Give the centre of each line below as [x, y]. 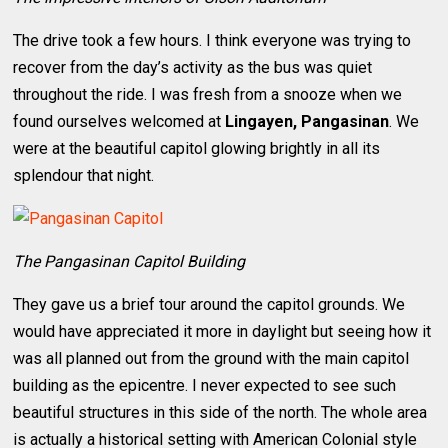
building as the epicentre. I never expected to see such [205, 385]
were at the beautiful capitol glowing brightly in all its [197, 148]
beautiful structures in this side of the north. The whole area [220, 412]
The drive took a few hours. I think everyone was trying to [212, 40]
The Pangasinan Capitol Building [129, 261]
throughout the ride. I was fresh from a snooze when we [208, 94]
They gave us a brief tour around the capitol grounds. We [209, 304]
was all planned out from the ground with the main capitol [211, 358]
